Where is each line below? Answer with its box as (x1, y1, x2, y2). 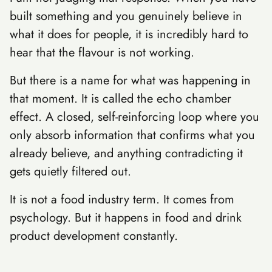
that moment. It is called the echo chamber (10, 90, 231, 107)
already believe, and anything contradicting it (10, 144, 243, 162)
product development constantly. (10, 227, 178, 245)
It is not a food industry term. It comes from (10, 191, 234, 208)
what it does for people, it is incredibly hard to (10, 25, 248, 43)
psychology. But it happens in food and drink (10, 209, 242, 226)
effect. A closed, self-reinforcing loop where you (10, 108, 259, 126)
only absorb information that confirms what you (10, 126, 255, 144)
